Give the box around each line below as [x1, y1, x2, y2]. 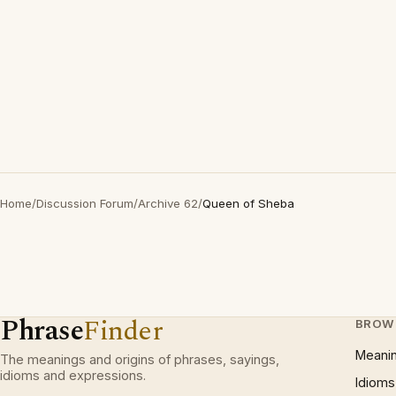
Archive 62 [138, 196, 198, 210]
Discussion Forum [36, 196, 133, 210]
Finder [83, 310, 164, 352]
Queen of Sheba [202, 196, 294, 210]
